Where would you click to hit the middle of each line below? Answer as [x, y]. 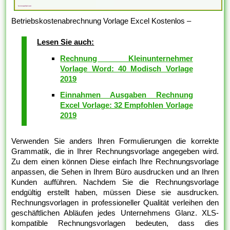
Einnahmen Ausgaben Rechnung [127, 94]
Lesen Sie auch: [66, 42]
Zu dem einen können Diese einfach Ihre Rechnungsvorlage [115, 161]
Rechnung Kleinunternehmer [127, 58]
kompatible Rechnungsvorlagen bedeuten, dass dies [115, 223]
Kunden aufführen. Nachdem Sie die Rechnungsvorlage [115, 182]
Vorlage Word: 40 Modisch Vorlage [127, 68]
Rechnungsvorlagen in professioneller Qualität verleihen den [115, 202]
